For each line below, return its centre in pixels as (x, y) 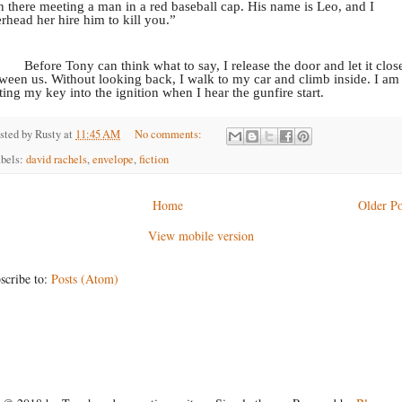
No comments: (169, 135)
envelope (113, 159)
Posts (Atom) (85, 278)
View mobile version (201, 235)
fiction (154, 159)
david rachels (57, 159)
